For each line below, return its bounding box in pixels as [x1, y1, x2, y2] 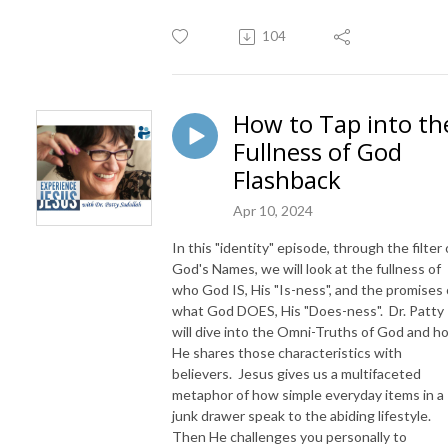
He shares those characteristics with [172, 344, 402, 362]
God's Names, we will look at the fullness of [172, 260, 441, 278]
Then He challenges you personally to [172, 428, 407, 446]
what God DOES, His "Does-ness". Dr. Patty [172, 302, 444, 320]
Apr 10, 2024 [233, 202, 313, 220]
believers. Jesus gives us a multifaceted [172, 365, 421, 383]
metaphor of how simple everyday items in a [172, 386, 444, 404]
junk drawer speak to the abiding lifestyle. [172, 407, 434, 425]
